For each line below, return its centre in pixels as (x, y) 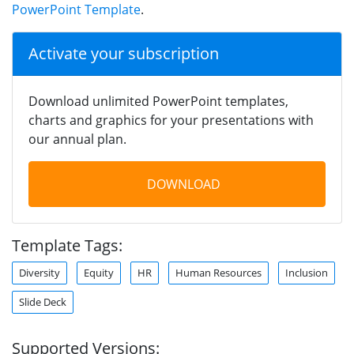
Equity (99, 272)
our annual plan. (77, 139)
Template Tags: (67, 245)
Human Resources (218, 272)
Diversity (40, 272)
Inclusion (307, 272)
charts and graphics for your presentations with (171, 120)
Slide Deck (43, 301)
